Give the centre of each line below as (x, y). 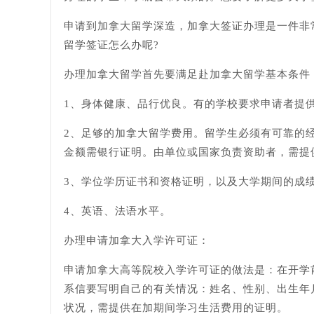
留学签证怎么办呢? (111, 45)
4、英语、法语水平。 (117, 211)
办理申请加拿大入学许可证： (137, 240)
